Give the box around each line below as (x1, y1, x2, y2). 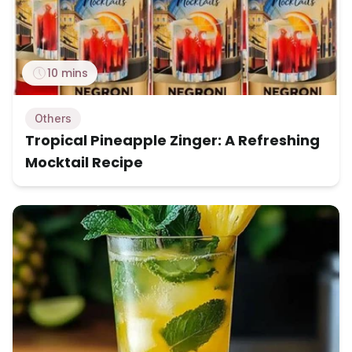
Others (35, 112, 71, 126)
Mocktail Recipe (25, 152, 143, 173)
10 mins (47, 65, 88, 82)
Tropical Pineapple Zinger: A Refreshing (25, 130, 320, 151)
